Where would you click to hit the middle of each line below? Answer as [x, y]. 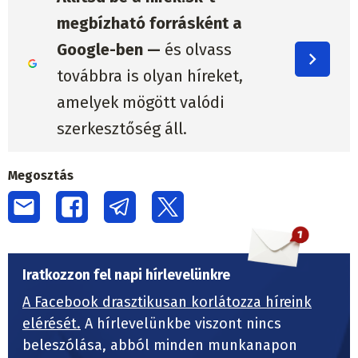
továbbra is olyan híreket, [149, 76]
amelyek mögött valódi [140, 102]
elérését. [52, 324]
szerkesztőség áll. [121, 128]
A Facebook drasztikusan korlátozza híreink [167, 302]
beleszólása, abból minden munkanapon [160, 346]
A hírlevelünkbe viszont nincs [181, 324]
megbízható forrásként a [149, 23]
